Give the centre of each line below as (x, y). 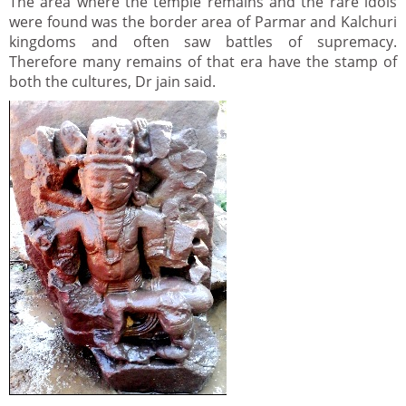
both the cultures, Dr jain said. (112, 82)
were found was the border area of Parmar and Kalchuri (203, 22)
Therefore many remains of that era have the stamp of (203, 62)
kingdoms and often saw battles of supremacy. (203, 42)
